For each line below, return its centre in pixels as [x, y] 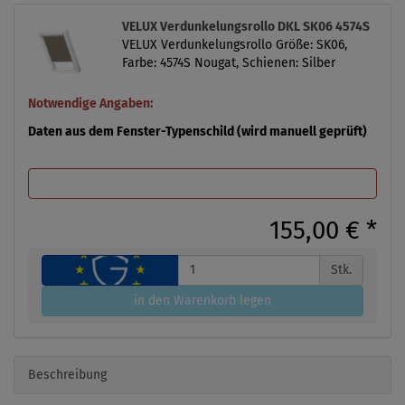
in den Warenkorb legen [202, 300]
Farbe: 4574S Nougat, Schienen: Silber [229, 62]
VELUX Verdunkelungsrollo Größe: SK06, [235, 44]
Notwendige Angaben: [90, 103]
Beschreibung [67, 374]
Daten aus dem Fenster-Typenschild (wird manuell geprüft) [198, 131]
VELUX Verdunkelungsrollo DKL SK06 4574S [246, 26]
